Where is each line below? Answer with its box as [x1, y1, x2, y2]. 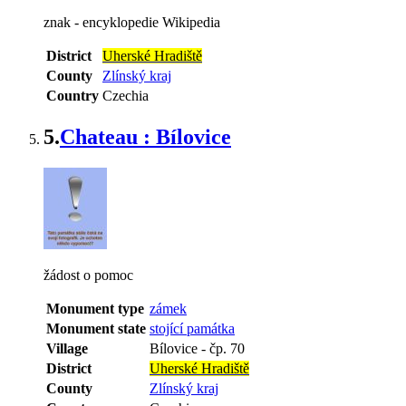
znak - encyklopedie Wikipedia [43, 14, 220, 31]
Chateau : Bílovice [60, 125, 231, 150]
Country [46, 88, 99, 104]
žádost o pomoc [43, 266, 133, 283]
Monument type [46, 300, 144, 316]
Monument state [46, 320, 146, 336]
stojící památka [150, 320, 235, 336]
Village [46, 340, 88, 356]
